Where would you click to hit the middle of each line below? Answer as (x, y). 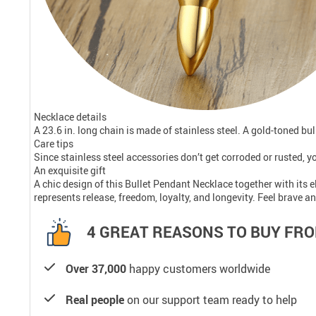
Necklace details (70, 116)
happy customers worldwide (198, 268)
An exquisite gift (70, 170)
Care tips (54, 143)
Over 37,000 (96, 268)
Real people (95, 299)
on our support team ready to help (211, 299)
